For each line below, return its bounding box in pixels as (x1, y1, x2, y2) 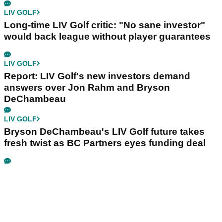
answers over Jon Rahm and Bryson (4, 82, 170, 93)
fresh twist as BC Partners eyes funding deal (4, 137, 206, 148)
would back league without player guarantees (4, 31, 211, 42)
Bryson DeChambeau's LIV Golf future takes (4, 126, 205, 137)
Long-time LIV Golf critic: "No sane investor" (4, 19, 205, 30)
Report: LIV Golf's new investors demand (4, 70, 190, 81)
